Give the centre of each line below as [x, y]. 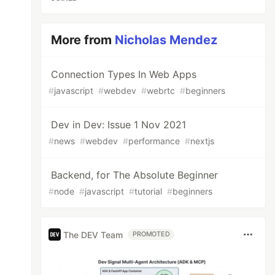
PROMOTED [151, 234]
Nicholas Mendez [166, 40]
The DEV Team [93, 234]
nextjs [203, 141]
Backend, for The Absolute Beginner [135, 175]
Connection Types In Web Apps [124, 74]
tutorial [149, 191]
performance [154, 141]
